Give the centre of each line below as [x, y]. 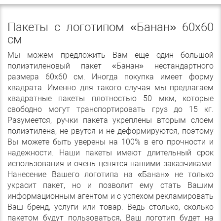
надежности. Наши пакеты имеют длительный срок [110, 153]
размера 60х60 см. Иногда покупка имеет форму [110, 77]
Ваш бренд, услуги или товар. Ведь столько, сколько [110, 207]
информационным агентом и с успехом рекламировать [110, 196]
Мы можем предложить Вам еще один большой [110, 55]
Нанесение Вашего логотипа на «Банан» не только [110, 175]
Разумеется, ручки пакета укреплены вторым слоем [110, 120]
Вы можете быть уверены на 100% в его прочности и [110, 142]
